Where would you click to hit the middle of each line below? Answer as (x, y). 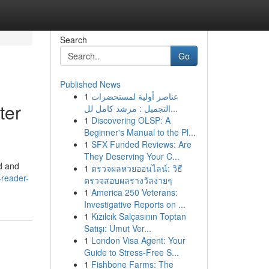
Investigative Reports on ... (134, 204)
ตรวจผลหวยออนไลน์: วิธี (137, 168)
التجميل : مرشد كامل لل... (174, 108)
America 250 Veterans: (134, 192)
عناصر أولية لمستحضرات (134, 96)
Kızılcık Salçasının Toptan (138, 216)
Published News (90, 84)
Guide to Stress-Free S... (131, 252)
